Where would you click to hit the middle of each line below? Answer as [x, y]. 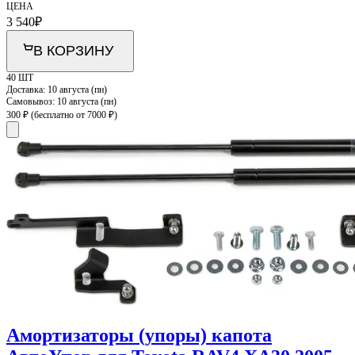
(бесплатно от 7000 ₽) [74, 115]
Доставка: [27, 89]
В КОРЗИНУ [73, 50]
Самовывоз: [32, 101]
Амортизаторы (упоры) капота [139, 335]
